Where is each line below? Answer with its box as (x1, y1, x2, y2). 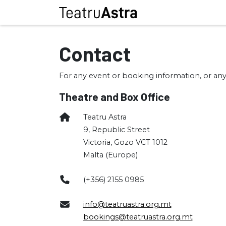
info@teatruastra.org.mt (83, 200, 172, 209)
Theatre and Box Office (59, 90, 170, 103)
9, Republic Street (83, 125, 150, 134)
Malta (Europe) (83, 150, 138, 159)
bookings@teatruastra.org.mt (83, 212, 193, 221)
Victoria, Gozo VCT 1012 (83, 138, 167, 147)
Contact (59, 41, 131, 66)
